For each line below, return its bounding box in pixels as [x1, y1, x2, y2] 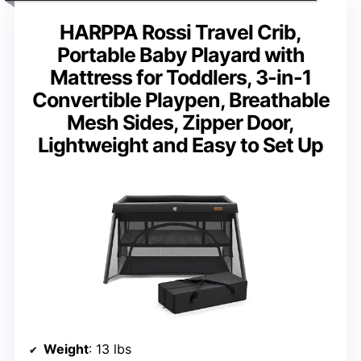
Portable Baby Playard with [56, 43, 305, 68]
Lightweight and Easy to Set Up [38, 133, 323, 158]
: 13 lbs [89, 341, 131, 358]
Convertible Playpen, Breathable [31, 88, 330, 113]
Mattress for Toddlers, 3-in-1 [50, 65, 311, 90]
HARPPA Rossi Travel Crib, [60, 20, 301, 45]
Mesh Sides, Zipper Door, [67, 110, 294, 135]
